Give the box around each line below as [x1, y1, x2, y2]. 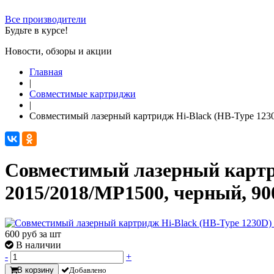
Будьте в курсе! [5, 25, 68, 35]
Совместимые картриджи [29, 89, 136, 99]
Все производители [5, 14, 86, 24]
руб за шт [22, 228, 61, 239]
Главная [29, 67, 62, 77]
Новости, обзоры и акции [5, 46, 112, 56]
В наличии [16, 239, 61, 250]
